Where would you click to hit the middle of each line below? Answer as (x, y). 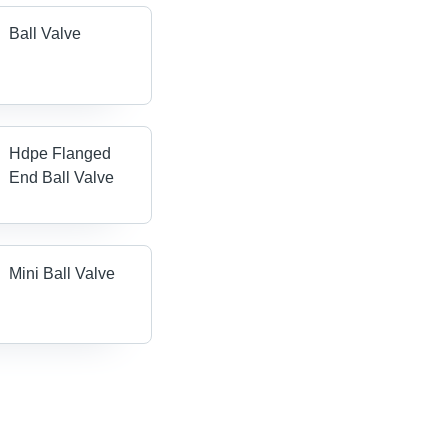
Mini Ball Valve (62, 273)
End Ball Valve (62, 178)
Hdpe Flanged (60, 154)
